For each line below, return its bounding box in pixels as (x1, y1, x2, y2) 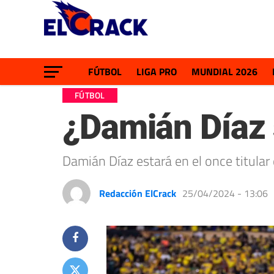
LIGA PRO (136, 64, 177, 79)
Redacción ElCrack (99, 186, 176, 201)
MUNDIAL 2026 (191, 64, 257, 79)
